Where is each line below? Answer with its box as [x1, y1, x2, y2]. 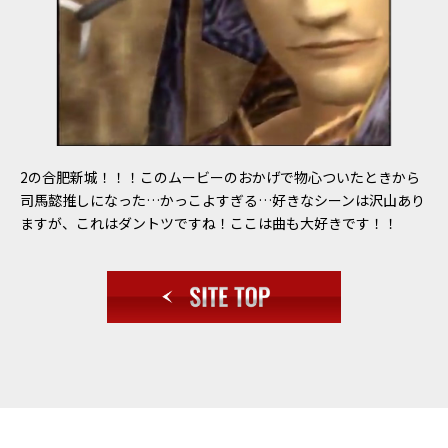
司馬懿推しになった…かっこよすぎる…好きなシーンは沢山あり [19, 190, 425, 211]
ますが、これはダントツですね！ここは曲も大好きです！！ [19, 213, 398, 234]
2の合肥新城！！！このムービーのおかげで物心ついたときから [19, 167, 420, 188]
